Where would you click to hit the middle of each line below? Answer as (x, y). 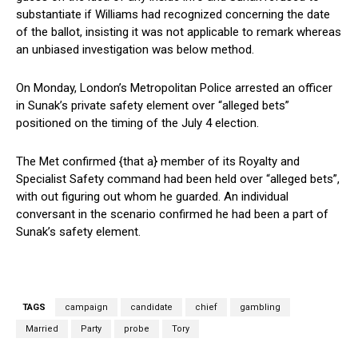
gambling (260, 308)
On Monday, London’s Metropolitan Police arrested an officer (174, 88)
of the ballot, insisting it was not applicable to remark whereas (179, 32)
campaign (86, 308)
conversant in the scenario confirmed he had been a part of (172, 215)
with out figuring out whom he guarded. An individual (152, 197)
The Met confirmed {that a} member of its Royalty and (158, 162)
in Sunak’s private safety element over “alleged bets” (153, 106)
